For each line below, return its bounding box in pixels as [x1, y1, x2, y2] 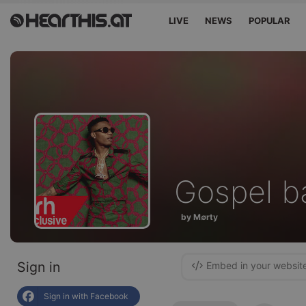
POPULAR [249, 15, 291, 26]
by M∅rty [181, 211, 218, 222]
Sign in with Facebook [44, 291, 128, 301]
